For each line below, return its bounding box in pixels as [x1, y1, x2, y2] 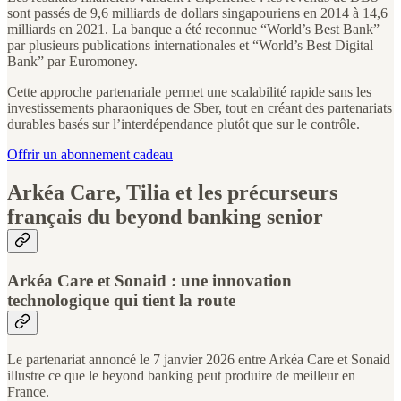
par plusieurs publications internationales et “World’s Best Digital [7, 38, 373, 54]
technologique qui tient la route [7, 291, 235, 311]
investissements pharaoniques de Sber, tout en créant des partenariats [7, 100, 392, 116]
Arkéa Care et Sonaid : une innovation [7, 271, 292, 291]
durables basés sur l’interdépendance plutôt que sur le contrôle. [7, 116, 360, 132]
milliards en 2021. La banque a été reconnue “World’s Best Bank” [7, 21, 380, 38]
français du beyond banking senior [7, 205, 323, 229]
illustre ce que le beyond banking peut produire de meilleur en [7, 367, 355, 383]
